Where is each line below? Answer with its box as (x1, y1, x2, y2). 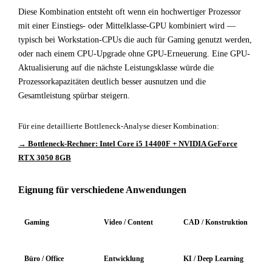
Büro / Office (24, 254, 64, 263)
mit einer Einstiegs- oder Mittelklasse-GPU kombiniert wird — (18, 21, 236, 30)
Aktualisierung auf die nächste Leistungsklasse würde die (18, 63, 214, 72)
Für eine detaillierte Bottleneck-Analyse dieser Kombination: (18, 121, 219, 131)
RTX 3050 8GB (18, 153, 71, 162)
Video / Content (104, 218, 153, 226)
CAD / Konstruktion (183, 218, 248, 226)
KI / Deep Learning (183, 254, 243, 263)
